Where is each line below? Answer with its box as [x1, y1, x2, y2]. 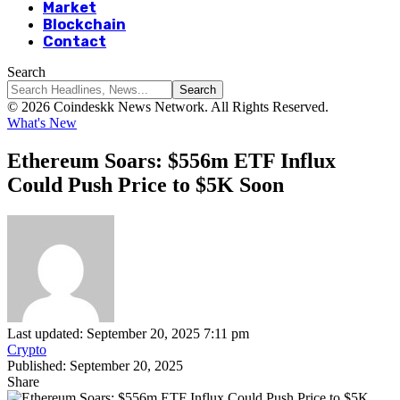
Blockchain [43, 16, 126, 33]
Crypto [7, 341, 46, 357]
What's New [7, 115, 77, 130]
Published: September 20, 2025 [7, 357, 183, 373]
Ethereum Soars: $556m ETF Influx [7, 148, 336, 172]
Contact [43, 33, 106, 50]
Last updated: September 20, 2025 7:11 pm [7, 325, 249, 341]
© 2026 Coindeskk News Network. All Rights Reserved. [7, 99, 329, 114]
